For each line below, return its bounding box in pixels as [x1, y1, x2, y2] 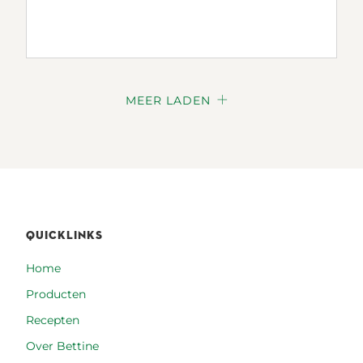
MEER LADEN [126, 92, 211, 108]
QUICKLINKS [26, 227, 103, 243]
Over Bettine [26, 339, 99, 354]
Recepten [26, 313, 79, 328]
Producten [26, 287, 86, 302]
